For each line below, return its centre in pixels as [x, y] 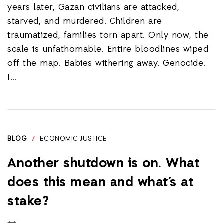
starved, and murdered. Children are [85, 21]
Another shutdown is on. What [103, 164]
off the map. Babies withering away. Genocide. [108, 63]
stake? [28, 202]
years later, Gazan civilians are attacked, [93, 7]
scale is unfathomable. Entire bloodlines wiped [108, 49]
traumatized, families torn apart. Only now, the [108, 35]
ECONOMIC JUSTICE [73, 139]
